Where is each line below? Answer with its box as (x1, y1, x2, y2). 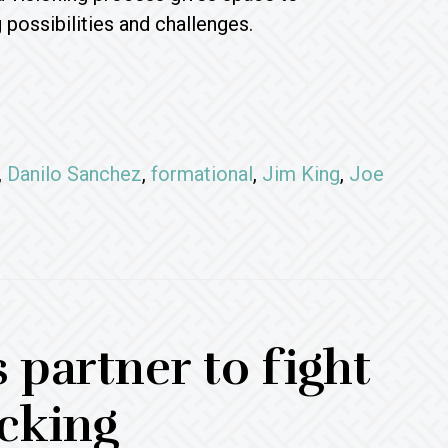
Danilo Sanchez (6, 162, 142, 186)
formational (150, 162, 253, 186)
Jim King (261, 162, 340, 186)
